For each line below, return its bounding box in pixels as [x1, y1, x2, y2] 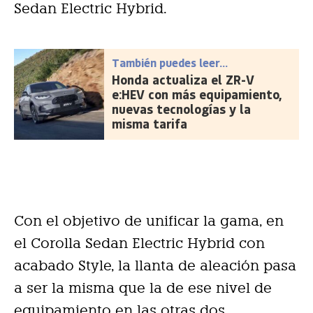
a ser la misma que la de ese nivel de [14, 279, 272, 296]
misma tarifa [112, 115, 188, 132]
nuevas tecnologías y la [112, 100, 252, 117]
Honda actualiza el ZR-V [112, 71, 255, 88]
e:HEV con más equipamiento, [112, 85, 282, 103]
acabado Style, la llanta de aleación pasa [14, 256, 296, 274]
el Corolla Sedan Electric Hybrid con [14, 234, 265, 252]
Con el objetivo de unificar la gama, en [14, 212, 284, 229]
